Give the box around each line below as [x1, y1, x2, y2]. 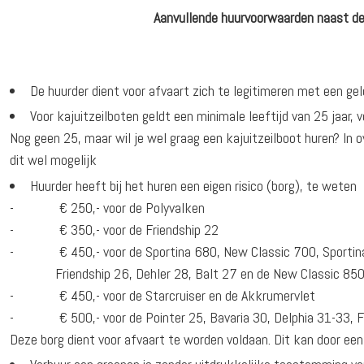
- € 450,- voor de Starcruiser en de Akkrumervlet [10, 285, 316, 305]
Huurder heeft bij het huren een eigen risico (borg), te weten [30, 175, 357, 195]
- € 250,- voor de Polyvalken [10, 197, 206, 217]
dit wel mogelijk [10, 150, 97, 170]
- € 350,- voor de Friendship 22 [10, 219, 219, 239]
